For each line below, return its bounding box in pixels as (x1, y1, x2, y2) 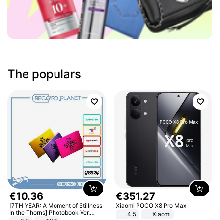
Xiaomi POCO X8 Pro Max (115, 201, 186, 209)
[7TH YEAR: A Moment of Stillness (9, 201, 103, 209)
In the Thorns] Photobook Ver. (9, 208, 90, 216)
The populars (7, 67, 82, 81)
